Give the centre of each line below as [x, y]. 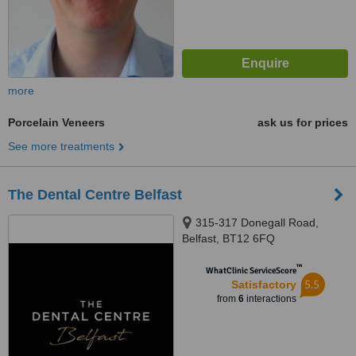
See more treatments [61, 146]
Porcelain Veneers [56, 122]
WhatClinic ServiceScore [251, 271]
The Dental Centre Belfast [95, 195]
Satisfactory [263, 284]
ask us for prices [303, 122]
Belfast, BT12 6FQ [228, 238]
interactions [270, 299]
